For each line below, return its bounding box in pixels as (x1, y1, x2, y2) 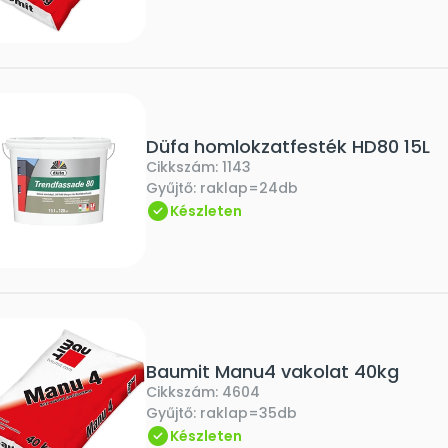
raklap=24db (200, 178, 298, 198)
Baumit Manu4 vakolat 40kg (146, 359, 399, 384)
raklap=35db (200, 403, 297, 423)
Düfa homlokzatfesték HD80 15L (146, 134, 430, 159)
